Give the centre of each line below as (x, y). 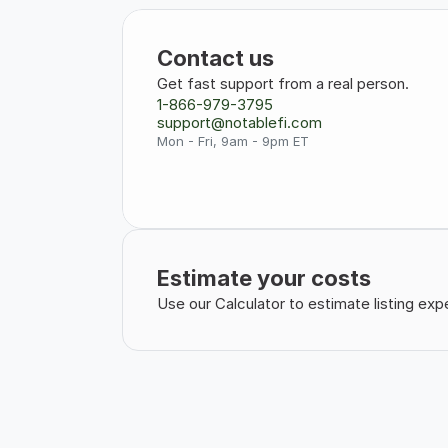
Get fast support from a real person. (283, 83)
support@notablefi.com (239, 122)
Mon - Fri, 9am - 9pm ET (233, 141)
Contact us (215, 58)
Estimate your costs (264, 278)
